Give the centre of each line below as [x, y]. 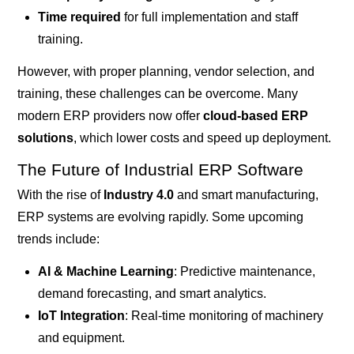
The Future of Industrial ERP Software [161, 170]
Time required [79, 17]
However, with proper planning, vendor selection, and [166, 72]
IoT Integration [81, 316]
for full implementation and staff [209, 17]
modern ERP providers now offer [111, 116]
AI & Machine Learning [105, 272]
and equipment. [81, 338]
